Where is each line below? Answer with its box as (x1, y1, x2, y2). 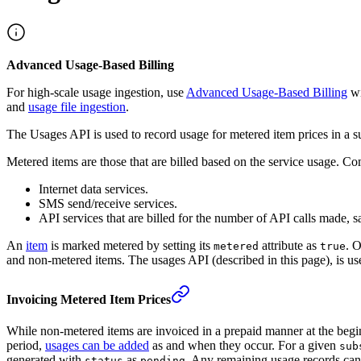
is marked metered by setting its (48, 238, 214, 252)
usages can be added (45, 338, 149, 353)
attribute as (259, 238, 320, 252)
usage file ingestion (28, 99, 126, 114)
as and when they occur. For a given (149, 338, 339, 353)
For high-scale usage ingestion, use (6, 85, 186, 99)
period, (6, 338, 45, 353)
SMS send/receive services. (39, 196, 177, 210)
